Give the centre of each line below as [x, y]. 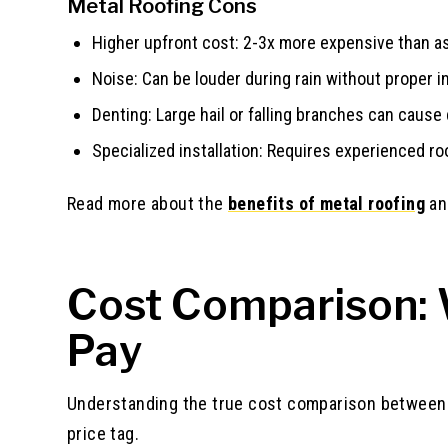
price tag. [103, 433]
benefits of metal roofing [326, 203]
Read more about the [147, 203]
